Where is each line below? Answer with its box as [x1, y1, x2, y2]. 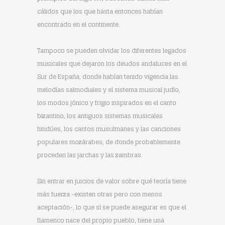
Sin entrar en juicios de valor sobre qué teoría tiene [37, 176, 186, 186]
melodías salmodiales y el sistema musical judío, [37, 84, 180, 95]
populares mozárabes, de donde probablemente [37, 137, 180, 147]
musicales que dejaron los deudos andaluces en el [37, 58, 187, 69]
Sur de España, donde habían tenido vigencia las [37, 71, 178, 82]
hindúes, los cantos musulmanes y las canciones [37, 124, 181, 134]
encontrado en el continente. [37, 19, 120, 30]
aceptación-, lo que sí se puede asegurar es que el [37, 202, 186, 212]
